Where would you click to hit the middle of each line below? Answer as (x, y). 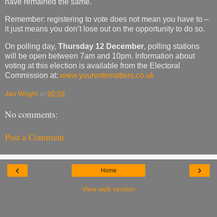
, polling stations (172, 46)
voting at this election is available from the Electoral (93, 65)
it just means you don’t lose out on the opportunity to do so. (105, 29)
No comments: (31, 114)
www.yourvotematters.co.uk (107, 75)
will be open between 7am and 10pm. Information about (100, 56)
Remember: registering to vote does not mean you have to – (107, 19)
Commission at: (32, 75)
